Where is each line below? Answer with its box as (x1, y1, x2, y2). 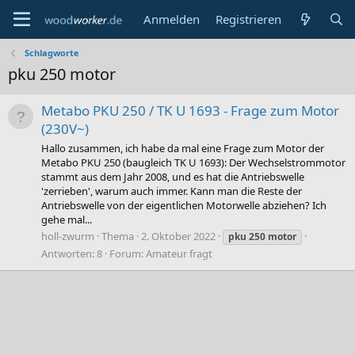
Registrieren (216, 11, 282, 27)
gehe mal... (41, 212, 92, 227)
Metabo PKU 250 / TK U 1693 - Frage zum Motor (41, 101, 339, 120)
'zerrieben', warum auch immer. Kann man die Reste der (41, 183, 302, 198)
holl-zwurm (41, 228, 94, 243)
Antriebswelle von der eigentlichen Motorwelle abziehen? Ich (41, 197, 326, 212)
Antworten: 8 (41, 246, 102, 261)
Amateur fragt (146, 246, 212, 261)
